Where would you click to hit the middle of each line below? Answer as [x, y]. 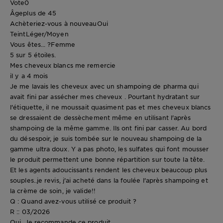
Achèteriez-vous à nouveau [54, 24]
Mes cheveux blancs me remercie [63, 65]
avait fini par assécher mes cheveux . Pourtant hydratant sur [105, 97]
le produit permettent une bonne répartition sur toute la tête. [108, 160]
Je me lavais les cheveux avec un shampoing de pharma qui [104, 86]
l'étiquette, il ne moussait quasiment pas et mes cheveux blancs [111, 107]
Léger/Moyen [47, 34]
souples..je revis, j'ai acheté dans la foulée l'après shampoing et [109, 180]
